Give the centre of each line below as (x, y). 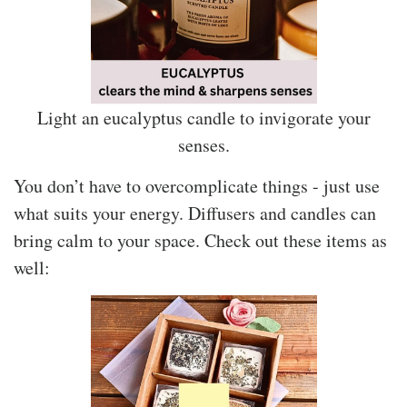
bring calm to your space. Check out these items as (200, 240)
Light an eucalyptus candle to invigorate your (203, 117)
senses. (203, 144)
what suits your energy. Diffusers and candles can (195, 213)
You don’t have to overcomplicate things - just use (197, 185)
